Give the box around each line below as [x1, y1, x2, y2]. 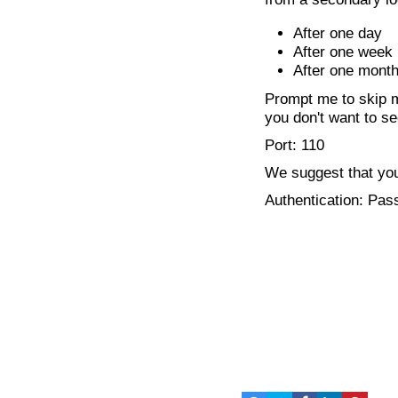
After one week [292, 43, 393, 60]
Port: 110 [265, 136, 325, 154]
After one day [292, 24, 382, 42]
